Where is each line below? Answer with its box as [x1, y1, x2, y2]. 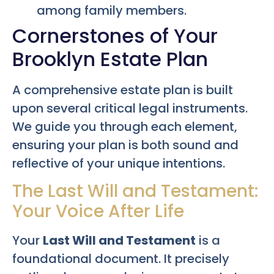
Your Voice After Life [12, 199, 184, 224]
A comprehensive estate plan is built [12, 81, 233, 98]
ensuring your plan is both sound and [12, 136, 239, 154]
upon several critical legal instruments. [12, 99, 248, 117]
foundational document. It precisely [12, 250, 229, 268]
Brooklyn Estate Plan [12, 45, 208, 73]
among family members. [37, 1, 187, 19]
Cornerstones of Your [12, 21, 218, 50]
